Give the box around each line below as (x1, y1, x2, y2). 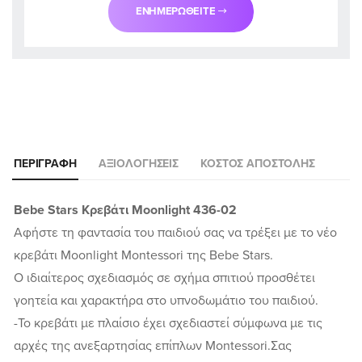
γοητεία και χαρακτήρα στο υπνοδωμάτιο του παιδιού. (14, 293, 318, 309)
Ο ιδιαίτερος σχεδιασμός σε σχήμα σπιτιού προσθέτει (14, 270, 315, 287)
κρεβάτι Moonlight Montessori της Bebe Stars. (14, 247, 273, 264)
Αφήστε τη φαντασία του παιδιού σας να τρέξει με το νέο (14, 225, 337, 242)
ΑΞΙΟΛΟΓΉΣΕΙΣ (98, 157, 179, 171)
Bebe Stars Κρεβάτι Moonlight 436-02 (14, 202, 237, 219)
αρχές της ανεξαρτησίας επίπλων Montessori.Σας (14, 338, 292, 355)
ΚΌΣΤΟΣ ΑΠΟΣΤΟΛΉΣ (200, 157, 315, 171)
